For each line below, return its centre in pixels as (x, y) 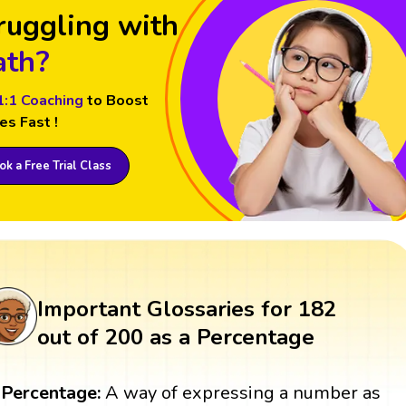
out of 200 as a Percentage (175, 338)
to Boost (117, 101)
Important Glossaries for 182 (186, 309)
